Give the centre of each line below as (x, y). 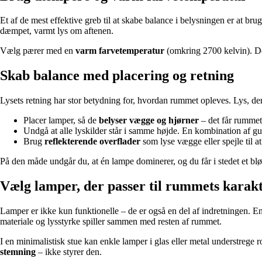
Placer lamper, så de (61, 120)
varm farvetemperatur (120, 51)
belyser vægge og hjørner (149, 120)
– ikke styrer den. (69, 252)
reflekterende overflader (92, 142)
